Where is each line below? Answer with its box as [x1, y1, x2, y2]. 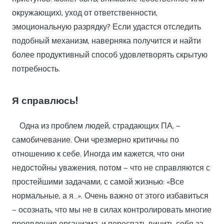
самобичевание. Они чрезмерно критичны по [12, 133, 179, 147]
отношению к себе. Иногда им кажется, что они [12, 147, 184, 161]
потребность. [12, 62, 60, 76]
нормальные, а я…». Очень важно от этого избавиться [12, 189, 208, 203]
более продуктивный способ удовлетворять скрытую [12, 48, 207, 62]
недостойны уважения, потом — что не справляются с [12, 161, 210, 175]
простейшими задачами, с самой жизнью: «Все [12, 175, 184, 189]
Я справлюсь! [12, 93, 78, 106]
